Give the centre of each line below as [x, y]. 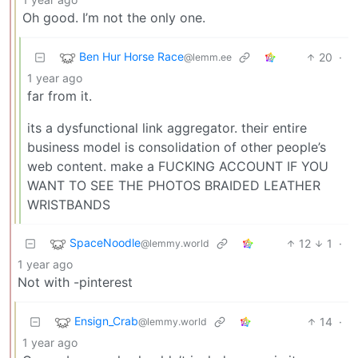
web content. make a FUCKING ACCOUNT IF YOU [178, 166]
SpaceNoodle [105, 243]
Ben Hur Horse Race [131, 57]
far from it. [60, 95]
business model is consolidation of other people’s [177, 147]
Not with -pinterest [75, 282]
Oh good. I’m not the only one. [114, 17]
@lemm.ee [208, 58]
